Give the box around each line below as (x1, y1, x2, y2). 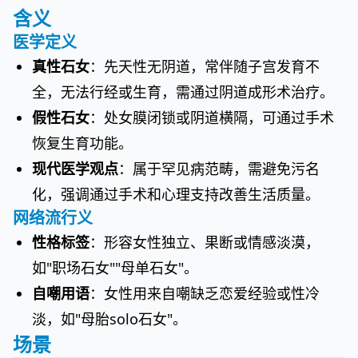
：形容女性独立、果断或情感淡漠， (89, 233, 320, 252)
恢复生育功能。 (32, 133, 133, 153)
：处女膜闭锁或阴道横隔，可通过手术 (89, 108, 334, 127)
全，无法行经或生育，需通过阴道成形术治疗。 (32, 82, 334, 101)
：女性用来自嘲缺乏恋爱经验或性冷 (89, 284, 320, 303)
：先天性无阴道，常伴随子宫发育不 (89, 57, 320, 76)
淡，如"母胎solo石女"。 (32, 309, 187, 328)
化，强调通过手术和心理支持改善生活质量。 (32, 185, 320, 204)
